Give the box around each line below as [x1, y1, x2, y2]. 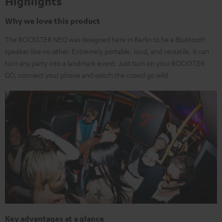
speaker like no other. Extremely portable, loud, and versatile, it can [5, 46, 209, 55]
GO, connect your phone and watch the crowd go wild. [5, 70, 170, 79]
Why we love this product [5, 15, 100, 26]
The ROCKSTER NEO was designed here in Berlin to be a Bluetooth [5, 34, 206, 44]
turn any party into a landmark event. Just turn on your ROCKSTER [5, 58, 205, 67]
